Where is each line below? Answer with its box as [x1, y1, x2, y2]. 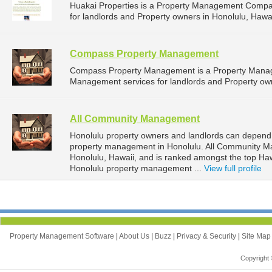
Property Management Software [10, 232, 116, 241]
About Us [119, 232, 151, 241]
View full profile [204, 163, 262, 174]
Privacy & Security [177, 232, 238, 241]
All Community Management [70, 114, 200, 124]
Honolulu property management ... [70, 163, 204, 174]
